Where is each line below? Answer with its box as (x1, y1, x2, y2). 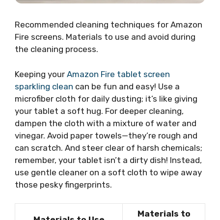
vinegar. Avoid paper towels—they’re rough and (15, 130, 197, 140)
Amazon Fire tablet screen (67, 69, 170, 79)
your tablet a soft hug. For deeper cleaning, (15, 106, 184, 116)
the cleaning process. (15, 44, 98, 55)
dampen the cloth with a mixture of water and (15, 118, 196, 128)
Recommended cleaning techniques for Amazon (15, 20, 202, 30)
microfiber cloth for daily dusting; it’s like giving (15, 93, 197, 104)
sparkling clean (15, 81, 73, 91)
